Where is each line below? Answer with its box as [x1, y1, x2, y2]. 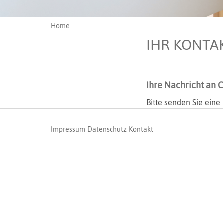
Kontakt [129, 125, 153, 133]
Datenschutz [87, 125, 127, 133]
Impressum [51, 125, 85, 133]
